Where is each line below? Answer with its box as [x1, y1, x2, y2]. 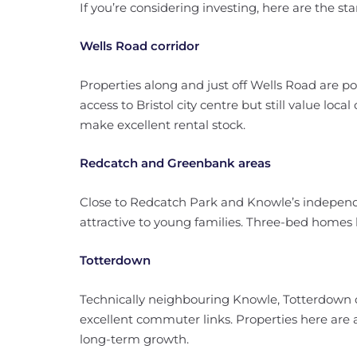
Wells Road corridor [80, 38, 199, 53]
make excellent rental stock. [80, 117, 245, 132]
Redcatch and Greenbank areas [80, 155, 271, 171]
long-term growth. [80, 331, 189, 347]
